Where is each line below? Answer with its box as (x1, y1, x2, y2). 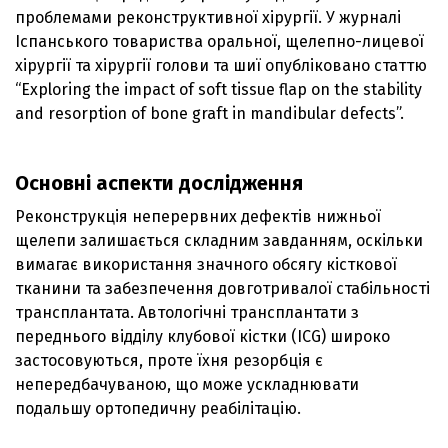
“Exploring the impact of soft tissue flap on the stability (15, 79, 422, 99)
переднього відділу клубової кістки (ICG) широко (15, 326, 390, 346)
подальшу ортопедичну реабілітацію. (15, 398, 301, 418)
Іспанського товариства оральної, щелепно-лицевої (15, 31, 424, 51)
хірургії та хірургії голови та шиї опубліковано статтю (15, 55, 427, 75)
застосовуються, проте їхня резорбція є (15, 350, 323, 370)
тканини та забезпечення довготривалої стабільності (15, 278, 430, 298)
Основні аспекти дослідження (15, 170, 303, 195)
